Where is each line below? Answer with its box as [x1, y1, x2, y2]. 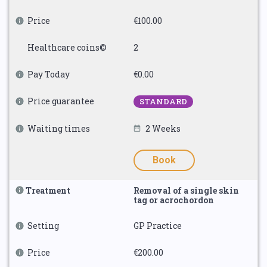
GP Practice [133, 220, 182, 231]
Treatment [26, 185, 70, 196]
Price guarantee [27, 95, 94, 107]
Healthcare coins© [27, 42, 107, 53]
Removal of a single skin [133, 185, 239, 196]
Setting [27, 220, 59, 231]
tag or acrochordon [133, 194, 214, 206]
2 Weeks [145, 123, 181, 134]
